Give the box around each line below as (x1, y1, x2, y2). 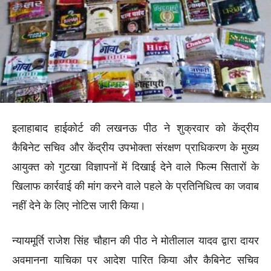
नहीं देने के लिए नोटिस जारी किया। (12, 199, 146, 212)
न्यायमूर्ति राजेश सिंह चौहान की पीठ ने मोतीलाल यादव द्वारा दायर (12, 234, 259, 247)
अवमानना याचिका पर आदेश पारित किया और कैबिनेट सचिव (12, 253, 259, 266)
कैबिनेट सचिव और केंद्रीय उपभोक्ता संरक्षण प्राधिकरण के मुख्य (12, 141, 259, 154)
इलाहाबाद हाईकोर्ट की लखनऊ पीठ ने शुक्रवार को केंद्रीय (12, 122, 259, 134)
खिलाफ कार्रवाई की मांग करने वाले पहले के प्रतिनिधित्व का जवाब (12, 180, 259, 192)
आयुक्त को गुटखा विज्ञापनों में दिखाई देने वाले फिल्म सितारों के (12, 160, 259, 173)
